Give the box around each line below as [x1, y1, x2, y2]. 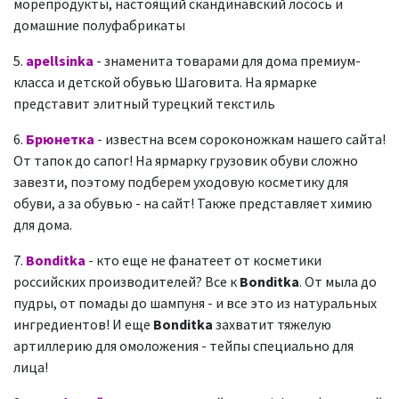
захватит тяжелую [213, 315, 331, 333]
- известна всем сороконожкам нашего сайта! [97, 130, 386, 148]
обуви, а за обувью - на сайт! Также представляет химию [13, 194, 372, 212]
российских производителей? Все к [13, 273, 240, 290]
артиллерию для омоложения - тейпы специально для [13, 337, 354, 354]
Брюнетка [26, 130, 94, 148]
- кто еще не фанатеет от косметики [85, 251, 322, 269]
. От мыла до [299, 273, 377, 290]
